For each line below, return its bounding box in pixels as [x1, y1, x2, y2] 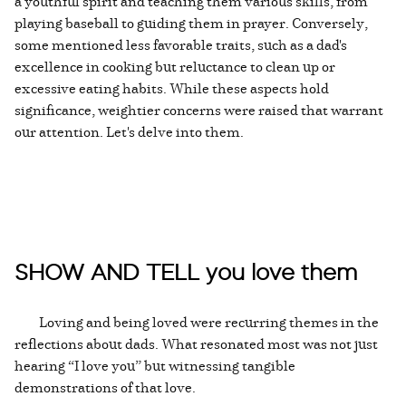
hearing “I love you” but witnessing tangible [14, 355, 295, 376]
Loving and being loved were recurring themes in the [14, 312, 379, 333]
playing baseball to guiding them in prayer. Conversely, [14, 13, 368, 34]
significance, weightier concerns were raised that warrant [14, 100, 383, 121]
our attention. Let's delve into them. [14, 121, 244, 142]
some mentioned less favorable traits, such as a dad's [14, 34, 347, 55]
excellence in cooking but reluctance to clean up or [14, 56, 335, 77]
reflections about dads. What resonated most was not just [14, 333, 378, 354]
